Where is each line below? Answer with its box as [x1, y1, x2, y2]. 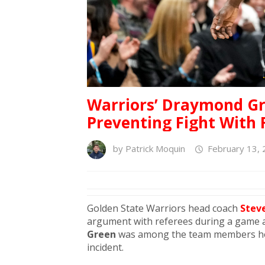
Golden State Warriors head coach [87, 202, 240, 215]
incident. [87, 241, 124, 254]
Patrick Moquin [125, 143, 185, 155]
